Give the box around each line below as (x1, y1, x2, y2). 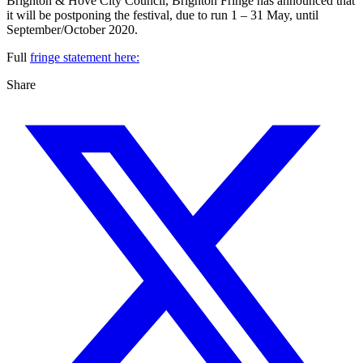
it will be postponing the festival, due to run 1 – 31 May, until (6, 8, 318, 23)
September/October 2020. (6, 23, 138, 37)
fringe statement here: (30, 50, 139, 65)
